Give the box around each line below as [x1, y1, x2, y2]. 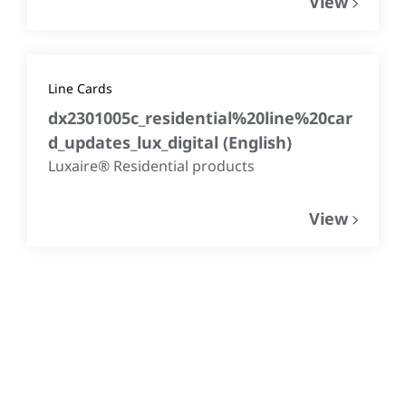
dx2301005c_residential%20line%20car [48, 107, 353, 130]
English [228, 131, 286, 154]
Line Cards [48, 80, 112, 98]
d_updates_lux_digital [48, 131, 223, 154]
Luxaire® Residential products [48, 156, 255, 177]
